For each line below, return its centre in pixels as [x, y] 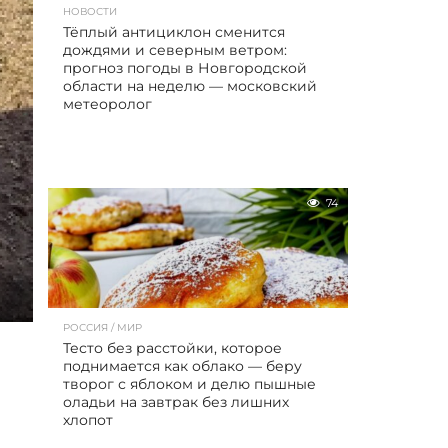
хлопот [90, 420]
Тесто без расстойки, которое [172, 348]
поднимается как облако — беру [182, 366]
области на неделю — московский [190, 86]
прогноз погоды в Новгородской [185, 68]
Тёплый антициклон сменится [174, 32]
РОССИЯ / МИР [102, 327]
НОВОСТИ [90, 11]
